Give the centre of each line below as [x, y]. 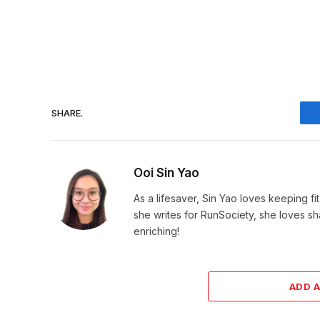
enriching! [156, 231]
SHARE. [67, 112]
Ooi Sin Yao [166, 173]
